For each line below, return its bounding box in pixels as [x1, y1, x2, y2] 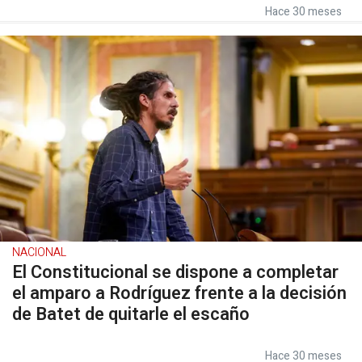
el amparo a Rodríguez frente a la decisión [12, 280, 347, 306]
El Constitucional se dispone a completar [12, 259, 339, 285]
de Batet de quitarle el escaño [12, 301, 250, 327]
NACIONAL [12, 244, 66, 261]
